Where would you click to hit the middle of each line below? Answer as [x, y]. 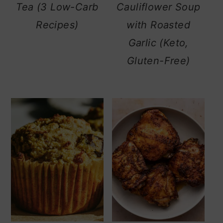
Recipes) [57, 25]
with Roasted [159, 25]
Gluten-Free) [158, 60]
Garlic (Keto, [158, 43]
